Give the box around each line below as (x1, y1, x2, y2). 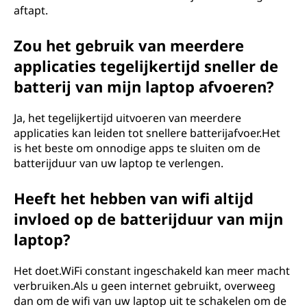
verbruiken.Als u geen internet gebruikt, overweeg (14, 278, 275, 293)
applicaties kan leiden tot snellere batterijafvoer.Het (14, 125, 280, 140)
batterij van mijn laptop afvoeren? (14, 76, 274, 97)
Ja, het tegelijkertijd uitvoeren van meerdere (14, 110, 241, 125)
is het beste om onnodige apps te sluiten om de (14, 140, 260, 156)
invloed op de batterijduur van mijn (14, 208, 283, 229)
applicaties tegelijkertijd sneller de (14, 56, 278, 76)
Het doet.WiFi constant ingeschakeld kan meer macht (14, 263, 290, 278)
